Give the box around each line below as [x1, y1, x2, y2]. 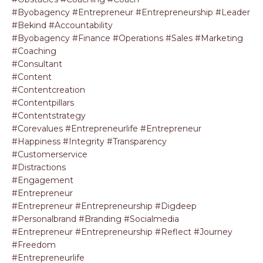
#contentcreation [12, 85, 85, 95]
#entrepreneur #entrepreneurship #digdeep [12, 201, 197, 211]
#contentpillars [12, 97, 74, 108]
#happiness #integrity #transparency [12, 136, 167, 147]
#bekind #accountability [12, 20, 113, 31]
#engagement [12, 175, 73, 186]
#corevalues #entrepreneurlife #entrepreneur [12, 123, 201, 134]
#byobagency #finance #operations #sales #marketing [12, 33, 243, 43]
